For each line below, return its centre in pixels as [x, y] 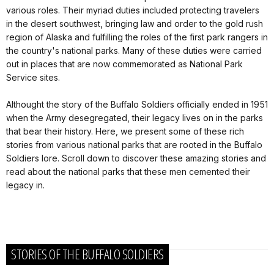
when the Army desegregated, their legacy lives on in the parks [135, 118]
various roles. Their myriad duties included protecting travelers [133, 10]
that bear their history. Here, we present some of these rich [125, 131]
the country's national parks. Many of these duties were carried [134, 51]
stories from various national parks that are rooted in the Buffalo [134, 145]
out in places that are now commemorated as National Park [124, 64]
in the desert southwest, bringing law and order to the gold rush [135, 24]
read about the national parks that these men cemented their [128, 172]
